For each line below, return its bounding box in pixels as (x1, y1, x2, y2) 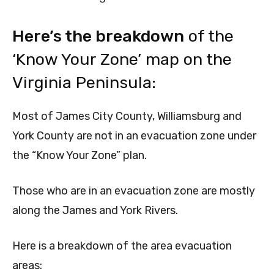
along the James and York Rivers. (12, 204, 180, 218)
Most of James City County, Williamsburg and (12, 109, 242, 124)
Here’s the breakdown (12, 26, 184, 46)
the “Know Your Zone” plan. (12, 149, 147, 163)
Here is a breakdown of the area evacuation (12, 239, 232, 253)
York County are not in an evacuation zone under (12, 129, 256, 143)
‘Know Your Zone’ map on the (12, 50, 232, 70)
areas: (12, 259, 42, 273)
